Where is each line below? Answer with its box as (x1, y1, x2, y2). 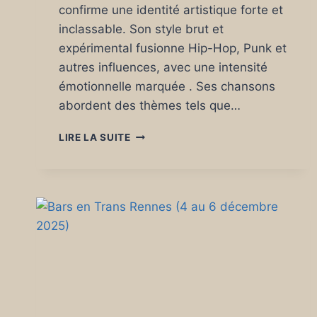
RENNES (129, 158, 171, 169)
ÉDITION (129, 202, 173, 214)
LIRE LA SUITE (59, 132, 131, 143)
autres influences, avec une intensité (59, 60, 267, 74)
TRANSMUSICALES (129, 128, 227, 139)
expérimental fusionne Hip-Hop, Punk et (59, 41, 287, 55)
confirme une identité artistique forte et (59, 3, 283, 17)
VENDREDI (129, 217, 183, 229)
